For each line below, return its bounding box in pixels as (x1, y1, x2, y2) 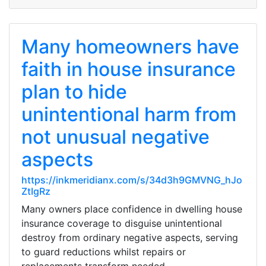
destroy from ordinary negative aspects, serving (21, 232, 238, 243)
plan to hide (21, 80, 127, 103)
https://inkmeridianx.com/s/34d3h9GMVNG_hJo (21, 174, 242, 186)
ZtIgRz (21, 185, 50, 197)
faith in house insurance (21, 58, 236, 81)
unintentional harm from (21, 103, 236, 126)
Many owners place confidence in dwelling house (21, 203, 242, 215)
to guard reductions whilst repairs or (21, 246, 186, 258)
